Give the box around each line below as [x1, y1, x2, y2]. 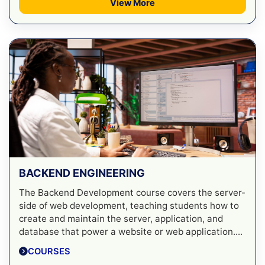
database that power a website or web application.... [19, 225, 243, 237]
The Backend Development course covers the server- [19, 186, 245, 198]
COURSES [28, 245, 70, 257]
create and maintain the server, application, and [19, 212, 223, 224]
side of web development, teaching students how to [19, 199, 239, 211]
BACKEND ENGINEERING [19, 166, 145, 179]
